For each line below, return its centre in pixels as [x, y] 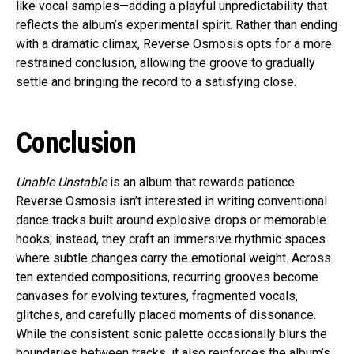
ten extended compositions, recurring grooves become [167, 277]
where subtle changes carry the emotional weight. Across [173, 258]
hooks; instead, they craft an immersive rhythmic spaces [171, 239]
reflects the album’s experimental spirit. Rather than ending [177, 25]
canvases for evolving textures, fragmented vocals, [157, 296]
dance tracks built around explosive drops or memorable [171, 220]
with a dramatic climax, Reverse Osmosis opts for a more [174, 44]
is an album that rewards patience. [202, 183]
